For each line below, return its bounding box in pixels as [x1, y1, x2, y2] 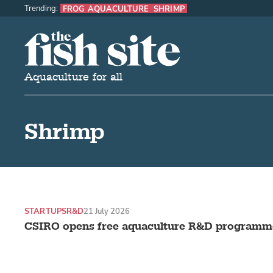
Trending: [24, 2, 58, 13]
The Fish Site [24, 32, 88, 46]
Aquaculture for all [24, 71, 122, 83]
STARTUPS [24, 206, 66, 217]
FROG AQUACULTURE [63, 3, 149, 14]
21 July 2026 [83, 206, 130, 217]
